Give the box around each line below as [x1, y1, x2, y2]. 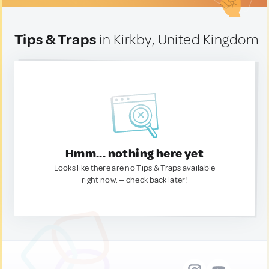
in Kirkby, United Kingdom [96, 31, 259, 49]
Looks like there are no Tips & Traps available [53, 163, 216, 173]
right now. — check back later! [82, 175, 187, 185]
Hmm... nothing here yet [65, 146, 204, 161]
